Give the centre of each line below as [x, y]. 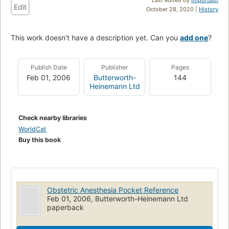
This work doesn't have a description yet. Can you [95, 37]
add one [194, 37]
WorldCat [32, 129]
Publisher [114, 67]
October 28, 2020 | [173, 9]
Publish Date [49, 67]
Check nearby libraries [53, 118]
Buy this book [40, 140]
